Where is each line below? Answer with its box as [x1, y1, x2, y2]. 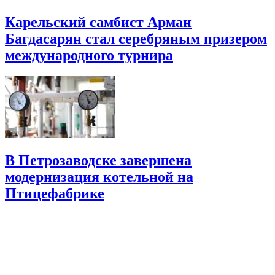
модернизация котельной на [5, 168, 193, 185]
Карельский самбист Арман [5, 14, 192, 30]
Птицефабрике [5, 185, 104, 201]
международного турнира [5, 47, 173, 63]
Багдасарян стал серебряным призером [5, 30, 267, 47]
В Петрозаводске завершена [5, 152, 192, 168]
